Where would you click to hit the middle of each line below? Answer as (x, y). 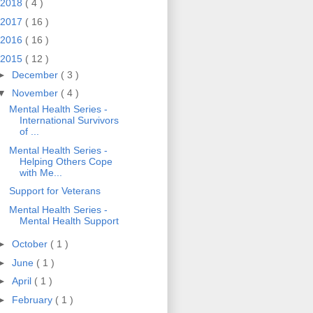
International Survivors (69, 121)
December (36, 74)
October (31, 244)
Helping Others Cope (66, 161)
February (33, 299)
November (36, 93)
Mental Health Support (69, 220)
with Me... (41, 172)
